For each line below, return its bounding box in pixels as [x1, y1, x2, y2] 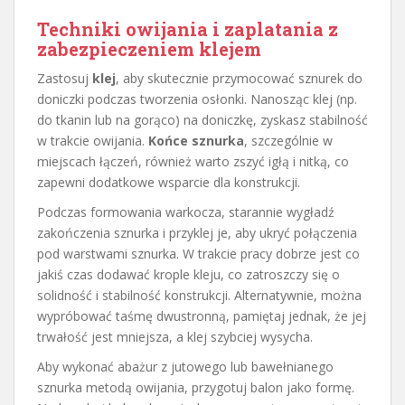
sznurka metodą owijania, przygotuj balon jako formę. [37, 378, 354, 396]
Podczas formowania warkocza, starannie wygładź [37, 202, 334, 221]
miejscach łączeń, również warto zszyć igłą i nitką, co [37, 152, 349, 170]
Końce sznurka [148, 131, 244, 149]
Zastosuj [37, 69, 92, 87]
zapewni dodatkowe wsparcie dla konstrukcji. [37, 173, 300, 191]
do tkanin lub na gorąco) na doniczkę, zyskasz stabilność [37, 110, 368, 128]
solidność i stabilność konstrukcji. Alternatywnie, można [37, 286, 362, 304]
